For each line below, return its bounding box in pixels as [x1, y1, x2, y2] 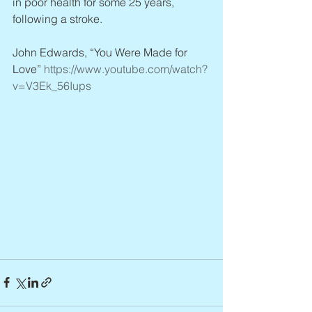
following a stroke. [13, 12, 102, 26]
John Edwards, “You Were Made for [13, 45, 190, 59]
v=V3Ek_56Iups [13, 79, 91, 93]
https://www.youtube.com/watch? [44, 62, 208, 76]
